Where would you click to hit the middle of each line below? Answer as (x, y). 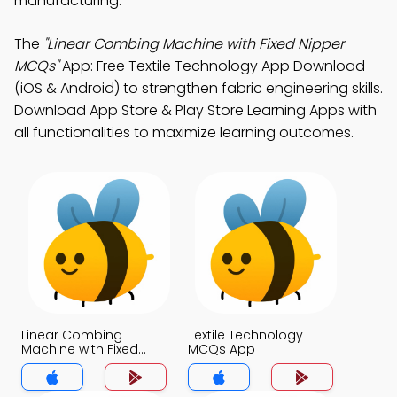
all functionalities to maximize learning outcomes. (184, 132)
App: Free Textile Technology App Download (212, 66)
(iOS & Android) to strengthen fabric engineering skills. (198, 88)
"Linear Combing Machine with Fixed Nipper (194, 44)
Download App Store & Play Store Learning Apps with (195, 110)
